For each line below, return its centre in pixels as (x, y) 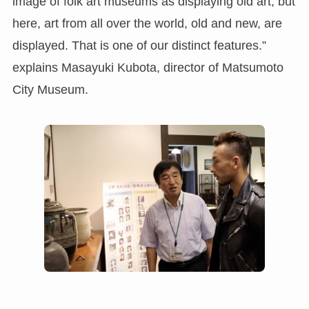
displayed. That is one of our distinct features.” (139, 45)
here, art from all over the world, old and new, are (147, 23)
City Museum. (50, 89)
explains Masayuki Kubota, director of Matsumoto (148, 67)
